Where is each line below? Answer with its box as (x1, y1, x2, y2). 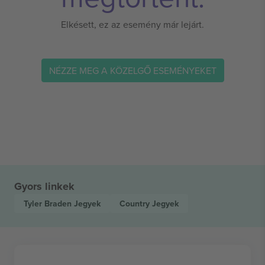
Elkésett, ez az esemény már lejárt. (61, 18, 204, 31)
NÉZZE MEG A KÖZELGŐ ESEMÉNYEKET (49, 63, 216, 77)
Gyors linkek (14, 179, 75, 194)
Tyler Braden (24, 198, 74, 209)
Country (119, 198, 152, 209)
